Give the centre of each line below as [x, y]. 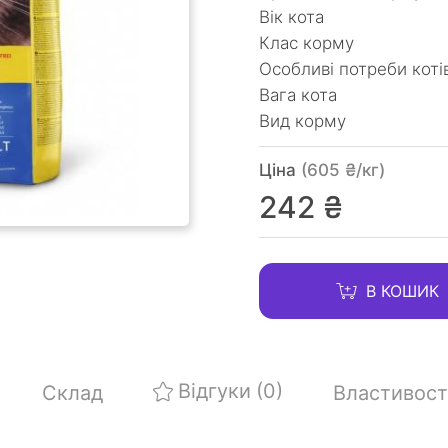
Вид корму [302, 121]
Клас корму [306, 43]
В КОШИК [402, 290]
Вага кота [298, 95]
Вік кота [291, 17]
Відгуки [214, 391]
